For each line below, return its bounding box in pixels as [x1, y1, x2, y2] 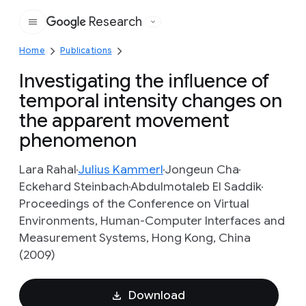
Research [89, 14, 142, 29]
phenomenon [19, 128, 137, 152]
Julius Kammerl [78, 162, 163, 177]
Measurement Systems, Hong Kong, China [19, 230, 251, 245]
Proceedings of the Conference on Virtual [19, 196, 249, 211]
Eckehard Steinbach [19, 179, 129, 194]
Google [93, 22, 133, 36]
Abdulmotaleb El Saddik [130, 179, 262, 194]
